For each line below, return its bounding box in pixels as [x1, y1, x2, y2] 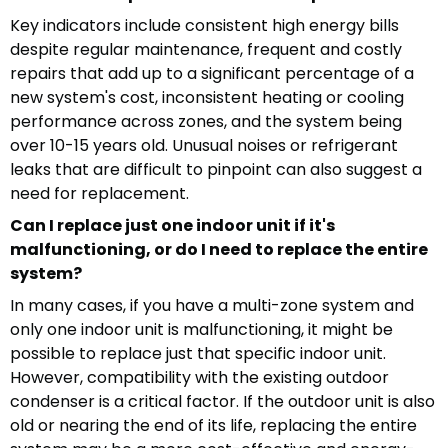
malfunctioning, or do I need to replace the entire [10, 238, 428, 262]
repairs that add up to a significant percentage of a [10, 62, 414, 86]
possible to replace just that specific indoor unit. [10, 342, 386, 366]
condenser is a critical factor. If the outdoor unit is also [10, 390, 435, 414]
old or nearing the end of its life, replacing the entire [10, 414, 417, 438]
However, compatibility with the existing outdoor [10, 366, 389, 390]
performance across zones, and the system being [10, 110, 402, 134]
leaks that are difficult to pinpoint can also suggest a [10, 158, 422, 182]
